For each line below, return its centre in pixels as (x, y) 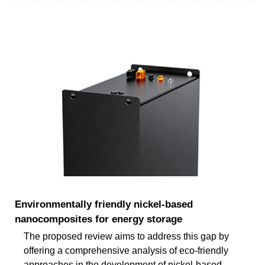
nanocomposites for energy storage (98, 219)
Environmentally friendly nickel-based (104, 204)
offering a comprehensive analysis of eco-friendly (126, 250)
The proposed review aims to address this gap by (126, 236)
